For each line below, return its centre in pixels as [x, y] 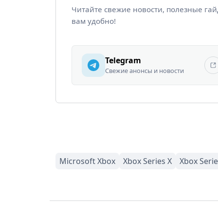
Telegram [123, 60]
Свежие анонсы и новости [145, 70]
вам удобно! [94, 21]
